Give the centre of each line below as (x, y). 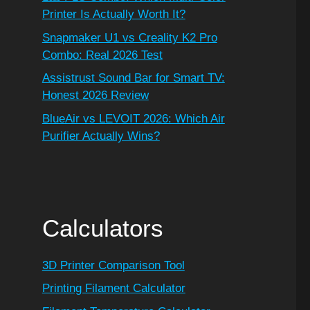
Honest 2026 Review (95, 95)
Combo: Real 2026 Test (102, 55)
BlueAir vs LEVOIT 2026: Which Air (133, 118)
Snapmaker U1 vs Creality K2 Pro (129, 37)
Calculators (102, 228)
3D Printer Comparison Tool (113, 265)
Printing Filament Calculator (113, 289)
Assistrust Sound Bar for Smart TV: (133, 78)
